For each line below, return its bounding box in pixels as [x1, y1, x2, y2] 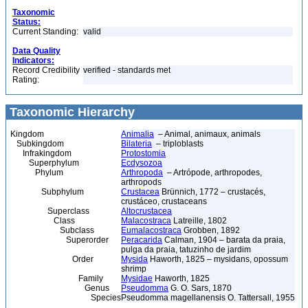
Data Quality [12, 46, 60, 56]
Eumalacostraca [121, 225, 181, 235]
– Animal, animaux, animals [154, 129, 261, 139]
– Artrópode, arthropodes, [163, 168, 262, 177]
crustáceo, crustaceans [121, 197, 207, 206]
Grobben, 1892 [181, 225, 240, 235]
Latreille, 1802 [171, 216, 227, 225]
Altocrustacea [121, 206, 172, 216]
